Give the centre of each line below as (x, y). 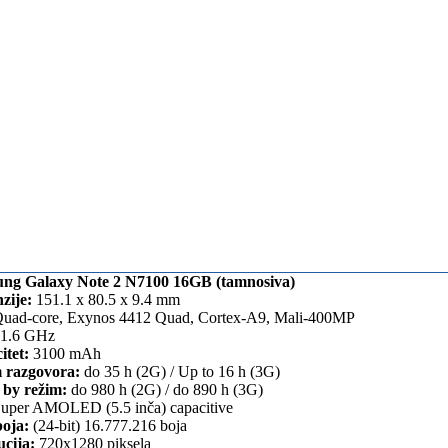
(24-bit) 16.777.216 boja (108, 426)
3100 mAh (65, 354)
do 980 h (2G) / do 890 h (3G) (165, 390)
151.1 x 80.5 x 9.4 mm (106, 300)
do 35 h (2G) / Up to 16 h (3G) (180, 372)
